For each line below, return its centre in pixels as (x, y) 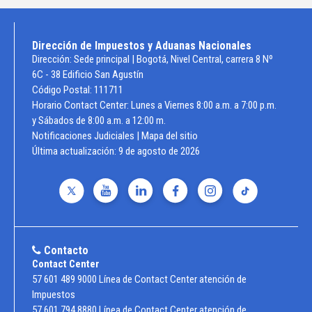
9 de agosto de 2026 (159, 151)
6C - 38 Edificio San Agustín (88, 75)
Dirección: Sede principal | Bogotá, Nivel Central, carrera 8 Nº (153, 60)
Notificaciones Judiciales (83, 136)
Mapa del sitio (170, 136)
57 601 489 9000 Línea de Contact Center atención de (139, 280)
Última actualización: (75, 151)
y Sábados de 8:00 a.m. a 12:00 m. (99, 121)
